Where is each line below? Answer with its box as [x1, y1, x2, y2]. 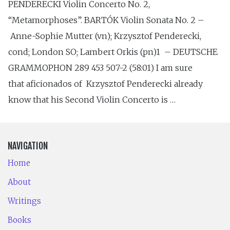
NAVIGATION [8, 140, 48, 152]
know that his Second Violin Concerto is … [8, 94, 176, 105]
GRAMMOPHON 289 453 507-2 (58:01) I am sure [8, 62, 193, 73]
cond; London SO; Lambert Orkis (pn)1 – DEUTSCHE [8, 46, 218, 57]
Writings [8, 196, 41, 206]
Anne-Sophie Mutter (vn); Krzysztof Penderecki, [8, 30, 201, 41]
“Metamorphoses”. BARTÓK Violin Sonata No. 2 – [8, 14, 204, 25]
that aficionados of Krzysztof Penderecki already [8, 78, 203, 89]
